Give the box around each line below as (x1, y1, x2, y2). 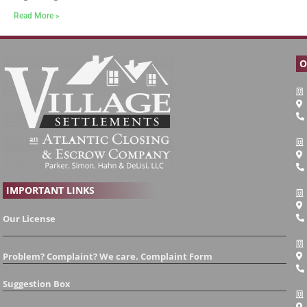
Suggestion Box (3, 277, 71, 290)
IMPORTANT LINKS (6, 184, 95, 197)
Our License (3, 212, 56, 225)
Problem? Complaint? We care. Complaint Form (3, 249, 213, 262)
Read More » (14, 11, 60, 21)
